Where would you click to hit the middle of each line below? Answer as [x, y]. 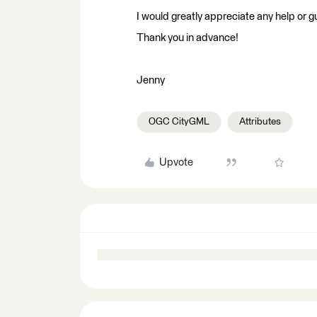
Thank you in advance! [188, 38]
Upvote [176, 162]
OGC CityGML [179, 121]
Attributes [260, 121]
